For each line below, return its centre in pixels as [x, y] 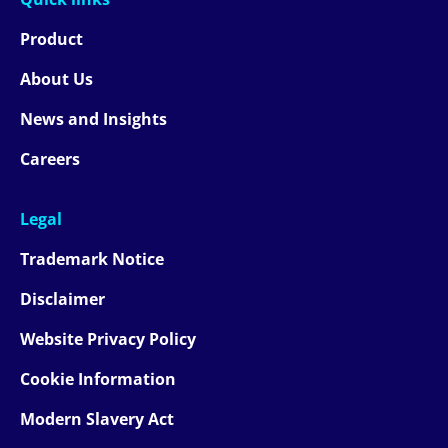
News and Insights [93, 119]
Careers [50, 159]
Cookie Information [98, 379]
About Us [56, 79]
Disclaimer [62, 299]
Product [51, 39]
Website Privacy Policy [108, 339]
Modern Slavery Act [97, 419]
